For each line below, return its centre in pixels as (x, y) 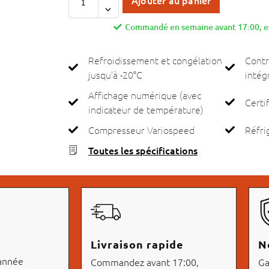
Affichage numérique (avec (144, 95)
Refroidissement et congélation (155, 60)
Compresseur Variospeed (141, 130)
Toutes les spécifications (143, 150)
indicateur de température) (146, 110)
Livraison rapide (138, 244)
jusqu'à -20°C (115, 75)
